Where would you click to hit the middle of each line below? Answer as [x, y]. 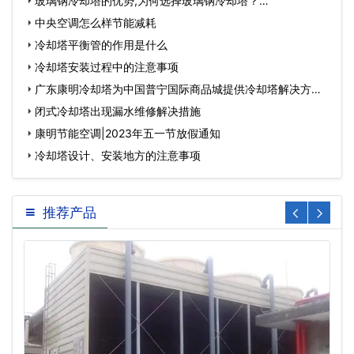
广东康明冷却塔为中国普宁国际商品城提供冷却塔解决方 [173, 89]
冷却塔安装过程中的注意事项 [107, 67]
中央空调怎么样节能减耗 [96, 23]
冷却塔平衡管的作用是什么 [101, 45]
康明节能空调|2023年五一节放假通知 [128, 133]
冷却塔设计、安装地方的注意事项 [118, 155]
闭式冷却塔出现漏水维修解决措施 [118, 111]
